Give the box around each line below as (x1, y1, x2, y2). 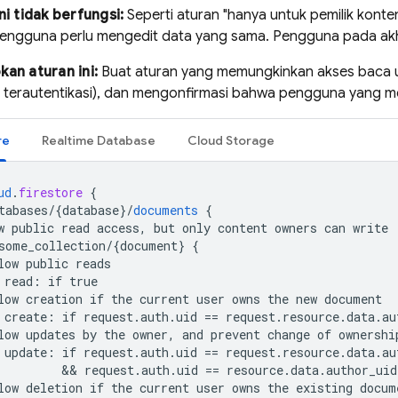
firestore (19, 184, 83, 201)
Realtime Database (42, 132, 155, 148)
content (218, 219, 267, 236)
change (267, 326, 310, 343)
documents (133, 202, 198, 219)
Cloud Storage (187, 132, 275, 148)
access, (97, 219, 147, 236)
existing (296, 379, 353, 396)
